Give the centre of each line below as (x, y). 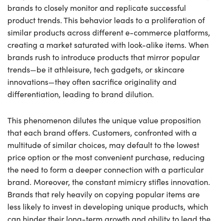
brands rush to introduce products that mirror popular (104, 57)
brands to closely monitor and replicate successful (97, 7)
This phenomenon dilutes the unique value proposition (104, 120)
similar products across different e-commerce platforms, (109, 32)
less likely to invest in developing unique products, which (108, 206)
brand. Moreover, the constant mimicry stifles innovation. (109, 182)
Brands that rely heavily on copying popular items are (104, 194)
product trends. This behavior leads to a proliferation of (106, 20)
